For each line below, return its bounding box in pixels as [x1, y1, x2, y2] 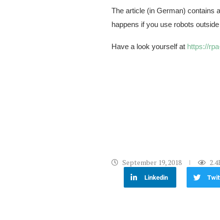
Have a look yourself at [111, 42, 187, 51]
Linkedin [144, 173, 168, 181]
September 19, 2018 [122, 158, 182, 167]
